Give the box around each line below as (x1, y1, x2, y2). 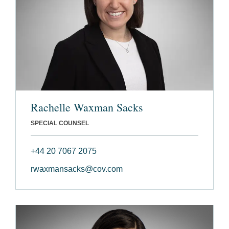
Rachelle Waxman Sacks (31, 99, 143, 114)
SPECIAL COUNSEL (31, 119, 89, 127)
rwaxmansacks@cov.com (31, 164, 123, 173)
